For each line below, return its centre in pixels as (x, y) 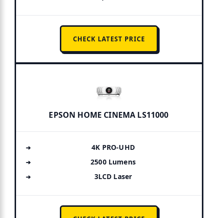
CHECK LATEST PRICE (109, 39)
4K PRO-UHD (113, 147)
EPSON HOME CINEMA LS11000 (109, 115)
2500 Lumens (113, 162)
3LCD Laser (113, 177)
